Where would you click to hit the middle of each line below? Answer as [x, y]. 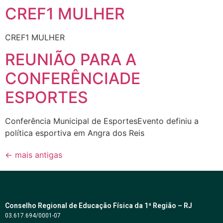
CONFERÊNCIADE [73, 79]
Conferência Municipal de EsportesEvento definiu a [102, 121]
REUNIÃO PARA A [71, 60]
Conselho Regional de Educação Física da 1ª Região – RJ [99, 206]
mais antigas [37, 155]
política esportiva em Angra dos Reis [75, 133]
